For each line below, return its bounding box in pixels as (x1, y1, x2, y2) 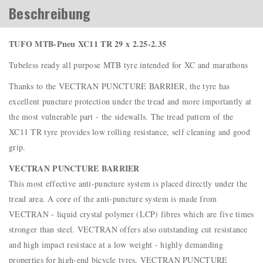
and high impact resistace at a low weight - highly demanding (9, 239, 223, 251)
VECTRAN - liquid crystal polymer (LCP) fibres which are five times (9, 208, 254, 220)
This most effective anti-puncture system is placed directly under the (9, 178, 248, 190)
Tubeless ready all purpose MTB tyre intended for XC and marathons (9, 59, 248, 71)
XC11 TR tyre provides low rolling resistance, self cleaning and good (9, 126, 251, 138)
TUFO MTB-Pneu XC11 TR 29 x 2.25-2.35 (9, 38, 167, 50)
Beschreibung (9, 2, 91, 24)
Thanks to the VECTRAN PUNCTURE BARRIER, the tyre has (9, 80, 230, 92)
